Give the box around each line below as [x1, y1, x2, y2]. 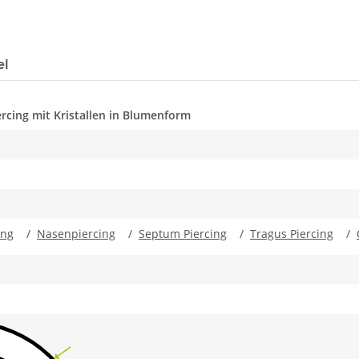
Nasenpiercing [37, 226, 115, 242]
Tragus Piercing [250, 226, 333, 242]
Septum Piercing [139, 226, 227, 242]
